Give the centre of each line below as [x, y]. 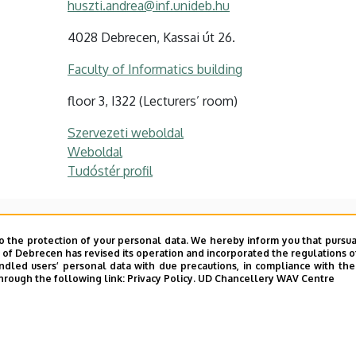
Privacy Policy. [161, 279]
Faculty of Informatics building [155, 69]
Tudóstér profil [110, 170]
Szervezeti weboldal [126, 132]
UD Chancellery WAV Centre [266, 279]
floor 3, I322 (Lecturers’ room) [153, 101]
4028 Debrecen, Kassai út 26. [151, 37]
